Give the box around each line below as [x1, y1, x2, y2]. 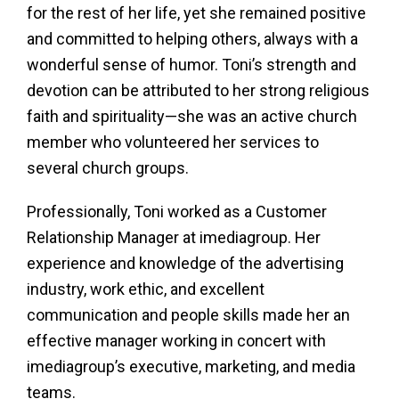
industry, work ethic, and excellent [27, 280, 265, 298]
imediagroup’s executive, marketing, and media [27, 357, 355, 376]
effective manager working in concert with [27, 331, 326, 350]
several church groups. [27, 159, 189, 177]
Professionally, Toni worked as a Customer [27, 202, 327, 221]
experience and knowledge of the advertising [27, 254, 344, 273]
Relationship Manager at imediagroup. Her [27, 228, 321, 247]
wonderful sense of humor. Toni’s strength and [27, 55, 356, 74]
